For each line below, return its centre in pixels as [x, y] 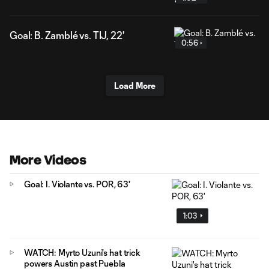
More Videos [48, 160]
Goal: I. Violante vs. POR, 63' [77, 184]
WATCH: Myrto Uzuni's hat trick [82, 252]
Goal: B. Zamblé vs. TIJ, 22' [67, 35]
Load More [134, 86]
